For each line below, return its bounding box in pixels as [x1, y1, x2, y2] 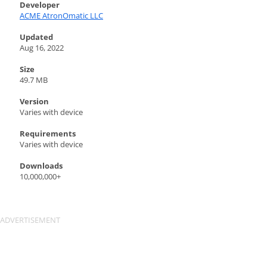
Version [20, 96, 49, 107]
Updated [20, 32, 53, 42]
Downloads [20, 160, 63, 171]
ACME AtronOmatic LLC [20, 10, 103, 21]
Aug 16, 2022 [20, 42, 64, 53]
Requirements [20, 128, 76, 139]
